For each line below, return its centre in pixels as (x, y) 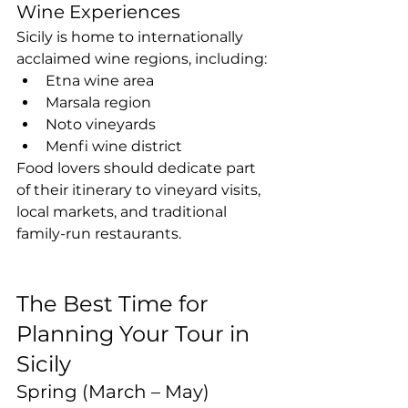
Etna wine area (100, 80)
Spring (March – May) (113, 391)
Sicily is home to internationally (132, 36)
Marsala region (98, 102)
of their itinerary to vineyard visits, (140, 189)
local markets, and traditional (123, 211)
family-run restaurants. (99, 233)
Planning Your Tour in (136, 333)
